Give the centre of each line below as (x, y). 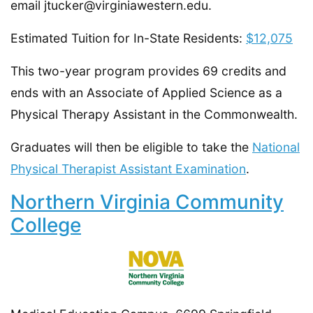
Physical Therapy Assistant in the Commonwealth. (154, 114)
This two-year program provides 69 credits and (148, 71)
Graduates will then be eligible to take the (131, 147)
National (276, 147)
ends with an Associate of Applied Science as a (146, 92)
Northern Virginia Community (147, 202)
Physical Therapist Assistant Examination (128, 168)
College (46, 225)
